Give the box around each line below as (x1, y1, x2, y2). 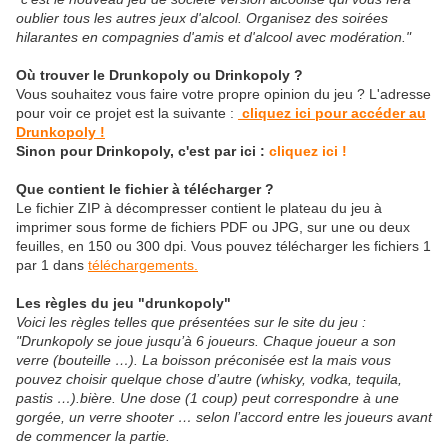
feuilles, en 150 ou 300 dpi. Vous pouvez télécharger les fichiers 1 (16, 237, 431, 254)
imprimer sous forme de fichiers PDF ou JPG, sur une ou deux (16, 218, 410, 235)
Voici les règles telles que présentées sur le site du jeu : (16, 313, 366, 330)
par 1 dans (16, 256, 84, 273)
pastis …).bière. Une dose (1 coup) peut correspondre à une (16, 389, 399, 406)
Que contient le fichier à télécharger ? (16, 180, 274, 197)
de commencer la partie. (16, 427, 170, 444)
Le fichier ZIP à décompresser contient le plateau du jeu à (16, 199, 382, 216)
